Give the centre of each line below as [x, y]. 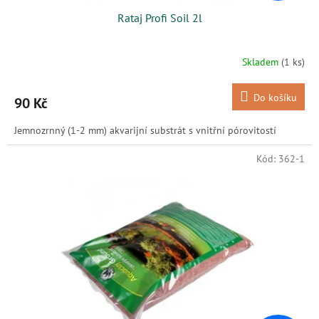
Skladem [262, 62]
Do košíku [275, 97]
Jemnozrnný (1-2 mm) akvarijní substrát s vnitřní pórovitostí [145, 130]
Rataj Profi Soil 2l [159, 17]
